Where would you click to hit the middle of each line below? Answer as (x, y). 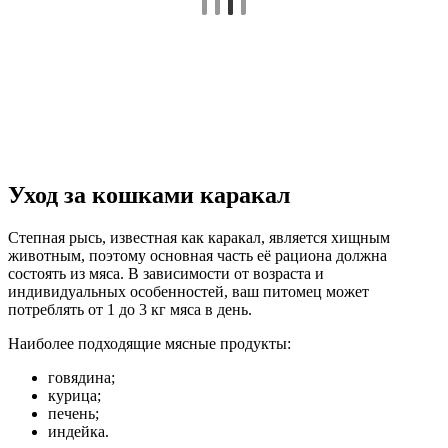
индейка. (78, 431)
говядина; (81, 377)
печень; (73, 413)
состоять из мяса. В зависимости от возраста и (166, 273)
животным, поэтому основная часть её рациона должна (197, 255)
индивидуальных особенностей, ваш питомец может (188, 291)
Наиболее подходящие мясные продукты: (149, 343)
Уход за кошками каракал (149, 194)
